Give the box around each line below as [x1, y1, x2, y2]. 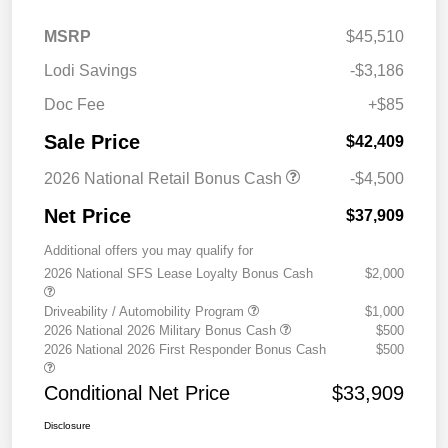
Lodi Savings [44, 61, 137, 79]
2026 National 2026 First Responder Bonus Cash [44, 341, 326, 357]
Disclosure [44, 419, 91, 431]
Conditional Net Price [44, 381, 230, 404]
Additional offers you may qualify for [44, 242, 253, 258]
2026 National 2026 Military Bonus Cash [44, 322, 280, 338]
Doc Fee [44, 95, 105, 113]
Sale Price [44, 130, 140, 153]
